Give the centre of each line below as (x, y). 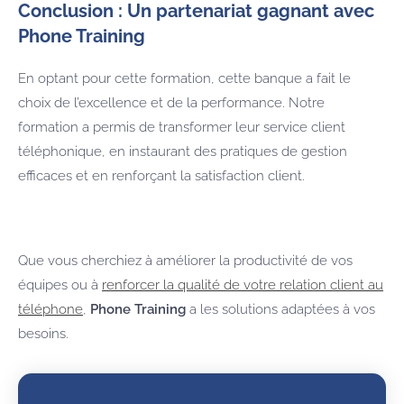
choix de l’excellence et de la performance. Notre (171, 102)
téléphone (50, 309)
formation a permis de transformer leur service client (182, 127)
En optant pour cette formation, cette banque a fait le (184, 78)
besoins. (43, 333)
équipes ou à (60, 285)
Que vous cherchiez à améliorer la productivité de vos (185, 260)
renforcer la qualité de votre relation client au (243, 285)
